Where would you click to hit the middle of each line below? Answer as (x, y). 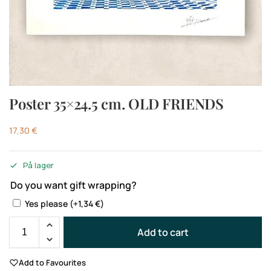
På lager (38, 165)
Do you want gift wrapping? (73, 185)
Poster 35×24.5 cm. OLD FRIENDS (116, 103)
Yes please (47, 203)
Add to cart (163, 232)
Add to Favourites (52, 262)
